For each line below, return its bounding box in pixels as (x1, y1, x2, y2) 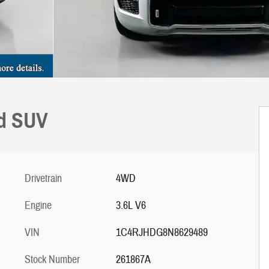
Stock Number (25, 253, 80, 267)
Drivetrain (25, 172, 62, 186)
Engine (25, 199, 52, 213)
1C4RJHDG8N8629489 (115, 226, 208, 240)
